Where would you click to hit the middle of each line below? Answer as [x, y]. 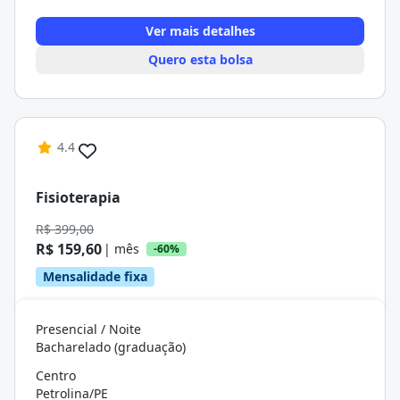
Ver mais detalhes [200, 31]
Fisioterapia [78, 197]
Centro [56, 375]
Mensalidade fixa [95, 276]
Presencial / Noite [88, 329]
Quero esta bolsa [200, 59]
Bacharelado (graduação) [111, 347]
